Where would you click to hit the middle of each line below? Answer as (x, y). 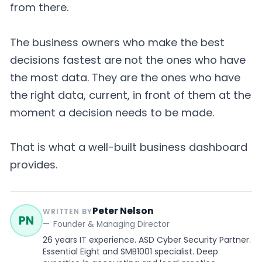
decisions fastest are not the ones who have (128, 60)
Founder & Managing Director (111, 225)
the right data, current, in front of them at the (130, 95)
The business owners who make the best (117, 42)
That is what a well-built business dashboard (129, 147)
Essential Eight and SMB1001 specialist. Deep (130, 252)
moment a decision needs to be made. (112, 112)
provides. (34, 165)
